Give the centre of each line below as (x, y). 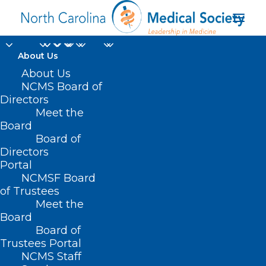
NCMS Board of (62, 87)
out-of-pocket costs (133, 124)
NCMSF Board (58, 178)
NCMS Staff (51, 256)
